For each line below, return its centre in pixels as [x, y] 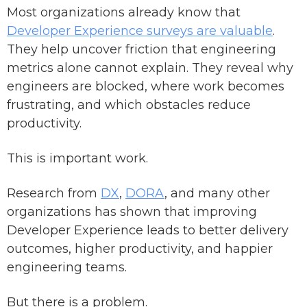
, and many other [217, 194]
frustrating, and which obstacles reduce [129, 105]
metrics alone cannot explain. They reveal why [150, 68]
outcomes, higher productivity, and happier [140, 249]
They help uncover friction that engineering [142, 50]
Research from [54, 194]
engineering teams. [67, 268]
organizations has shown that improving [132, 212]
